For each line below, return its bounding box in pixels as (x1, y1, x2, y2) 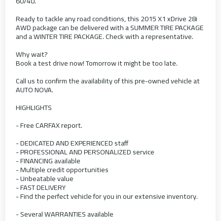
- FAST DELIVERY (16, 181, 66, 194)
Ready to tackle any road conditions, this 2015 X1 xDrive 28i (16, 12, 198, 26)
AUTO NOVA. (16, 83, 54, 97)
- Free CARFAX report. (16, 118, 83, 132)
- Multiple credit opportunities (16, 163, 109, 177)
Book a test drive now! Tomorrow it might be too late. (16, 56, 178, 70)
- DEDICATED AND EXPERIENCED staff (16, 136, 129, 150)
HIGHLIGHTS (16, 101, 52, 114)
